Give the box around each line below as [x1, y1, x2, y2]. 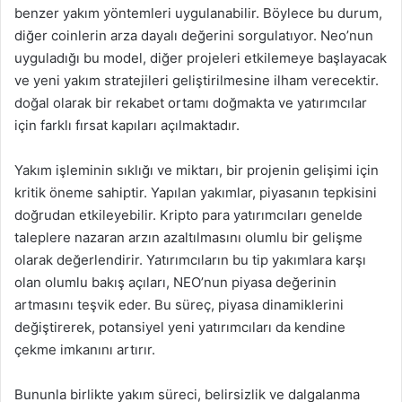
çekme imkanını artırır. [14, 341, 155, 358]
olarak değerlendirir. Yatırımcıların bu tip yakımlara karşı [14, 251, 366, 268]
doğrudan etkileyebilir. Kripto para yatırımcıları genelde [14, 206, 363, 223]
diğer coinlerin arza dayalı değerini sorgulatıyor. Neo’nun [14, 27, 373, 44]
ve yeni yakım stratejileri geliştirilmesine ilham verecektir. [14, 72, 379, 89]
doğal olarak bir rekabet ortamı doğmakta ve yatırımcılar [14, 94, 367, 111]
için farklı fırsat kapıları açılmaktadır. [14, 117, 240, 134]
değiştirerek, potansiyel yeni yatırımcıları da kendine [14, 319, 345, 336]
